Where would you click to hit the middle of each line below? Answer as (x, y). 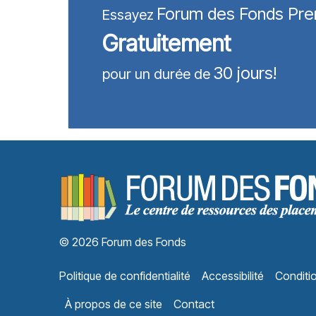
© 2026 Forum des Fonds (123, 242)
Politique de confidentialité (125, 276)
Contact (194, 304)
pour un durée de (156, 74)
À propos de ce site (114, 304)
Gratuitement (166, 43)
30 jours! (245, 73)
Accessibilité (233, 276)
